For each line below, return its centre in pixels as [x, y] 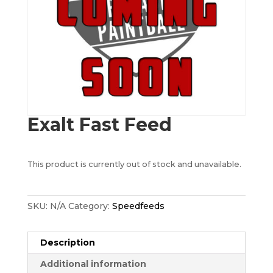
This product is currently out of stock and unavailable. [134, 165]
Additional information [93, 264]
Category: [90, 206]
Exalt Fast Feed [99, 125]
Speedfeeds [138, 206]
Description [67, 243]
